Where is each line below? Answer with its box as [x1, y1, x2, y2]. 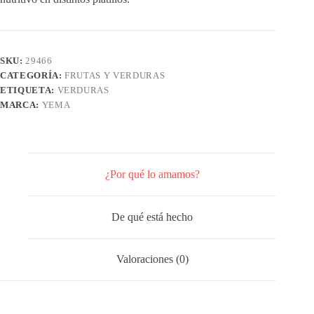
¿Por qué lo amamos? [104, 168, 200, 181]
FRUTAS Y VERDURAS [64, 70, 165, 81]
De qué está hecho [111, 210, 193, 223]
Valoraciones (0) [116, 253, 189, 266]
